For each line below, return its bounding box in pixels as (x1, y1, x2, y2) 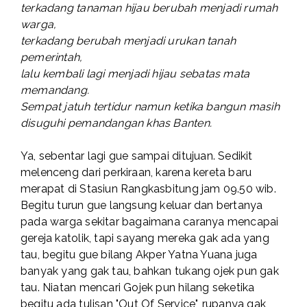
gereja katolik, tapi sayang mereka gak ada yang (21, 232, 269, 245)
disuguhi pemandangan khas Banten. (21, 116, 212, 130)
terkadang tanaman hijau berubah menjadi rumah (21, 1, 278, 15)
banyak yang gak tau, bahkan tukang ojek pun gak (21, 265, 279, 278)
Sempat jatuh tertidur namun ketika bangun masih (21, 100, 280, 114)
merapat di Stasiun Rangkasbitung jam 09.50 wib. (21, 182, 276, 196)
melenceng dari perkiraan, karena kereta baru (21, 166, 252, 180)
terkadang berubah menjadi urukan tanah (21, 34, 236, 48)
